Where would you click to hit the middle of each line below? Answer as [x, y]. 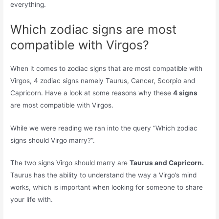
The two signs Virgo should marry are [70, 163]
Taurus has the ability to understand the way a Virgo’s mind [104, 175]
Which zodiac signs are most [94, 29]
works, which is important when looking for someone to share [107, 187]
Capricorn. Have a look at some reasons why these [92, 93]
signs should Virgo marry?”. [53, 140]
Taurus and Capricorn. [167, 163]
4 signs [186, 93]
